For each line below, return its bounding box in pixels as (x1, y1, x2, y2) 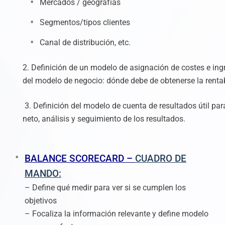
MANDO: (25, 168, 61, 179)
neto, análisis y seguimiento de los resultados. (23, 114, 185, 124)
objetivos (25, 196, 57, 205)
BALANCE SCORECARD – (25, 153, 135, 164)
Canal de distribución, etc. (40, 38, 131, 47)
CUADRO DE (135, 153, 186, 164)
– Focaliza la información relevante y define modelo (25, 209, 208, 218)
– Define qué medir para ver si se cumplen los (25, 183, 186, 192)
